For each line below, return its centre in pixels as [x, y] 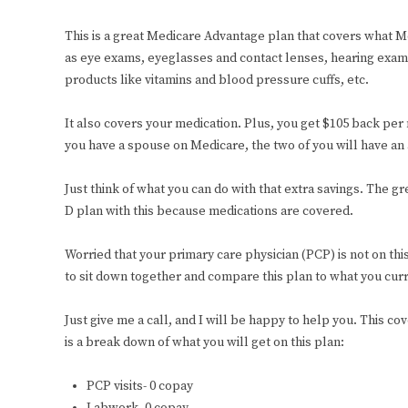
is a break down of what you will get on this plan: [204, 343]
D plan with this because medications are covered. [209, 212]
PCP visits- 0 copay [140, 387]
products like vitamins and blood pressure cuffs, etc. [217, 81]
